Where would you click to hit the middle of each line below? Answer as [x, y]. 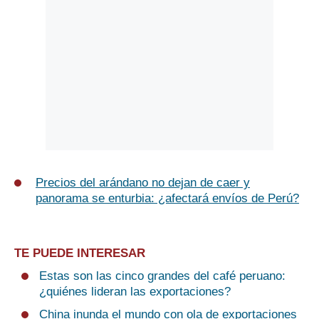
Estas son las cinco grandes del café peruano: [162, 276]
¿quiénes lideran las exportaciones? [135, 292]
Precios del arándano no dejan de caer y [143, 183]
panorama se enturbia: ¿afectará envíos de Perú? [167, 199]
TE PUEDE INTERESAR [80, 253]
